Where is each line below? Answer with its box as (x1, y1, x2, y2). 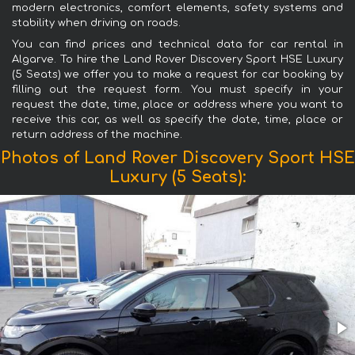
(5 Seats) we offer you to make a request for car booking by (12, 68, 343, 80)
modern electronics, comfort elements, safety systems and (12, 2, 343, 13)
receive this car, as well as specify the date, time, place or (12, 113, 343, 125)
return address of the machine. (12, 128, 182, 140)
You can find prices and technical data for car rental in (12, 38, 343, 50)
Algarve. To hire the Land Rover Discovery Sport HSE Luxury (12, 53, 343, 65)
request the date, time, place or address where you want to (12, 98, 343, 110)
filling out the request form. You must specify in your (12, 83, 343, 95)
